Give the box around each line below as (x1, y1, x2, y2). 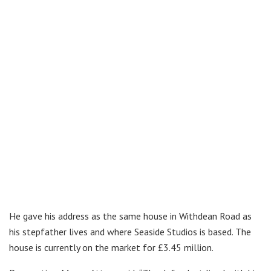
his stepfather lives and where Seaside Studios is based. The (9, 226, 251, 238)
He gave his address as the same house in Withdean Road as (9, 210, 252, 223)
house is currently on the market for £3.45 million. (9, 241, 214, 254)
